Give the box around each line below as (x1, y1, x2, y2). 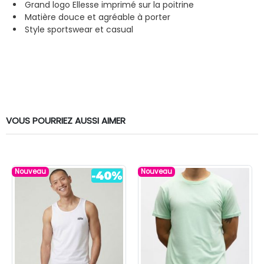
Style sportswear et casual (25, 23, 133, 35)
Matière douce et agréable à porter (25, 11, 170, 23)
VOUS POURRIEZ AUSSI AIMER (6, 114, 126, 127)
